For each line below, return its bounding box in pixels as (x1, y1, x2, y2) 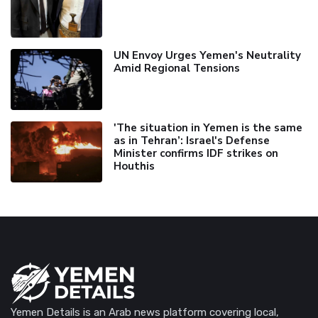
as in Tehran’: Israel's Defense (113, 133, 270, 148)
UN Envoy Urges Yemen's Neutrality (113, 48, 301, 63)
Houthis (113, 158, 155, 173)
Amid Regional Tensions (113, 61, 240, 76)
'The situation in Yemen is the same (113, 120, 302, 135)
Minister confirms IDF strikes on (113, 146, 278, 160)
